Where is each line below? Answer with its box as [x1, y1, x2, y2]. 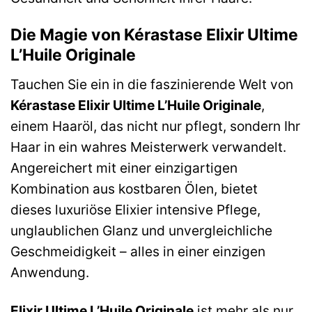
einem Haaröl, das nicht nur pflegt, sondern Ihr [10, 117, 300, 134]
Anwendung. [10, 263, 89, 281]
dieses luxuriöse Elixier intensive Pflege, [10, 201, 260, 218]
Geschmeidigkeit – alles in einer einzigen [10, 242, 265, 260]
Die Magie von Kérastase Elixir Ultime [10, 25, 298, 45]
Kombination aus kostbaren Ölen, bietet [10, 180, 258, 197]
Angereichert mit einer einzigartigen [10, 159, 237, 176]
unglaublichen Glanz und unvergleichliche [10, 221, 272, 239]
